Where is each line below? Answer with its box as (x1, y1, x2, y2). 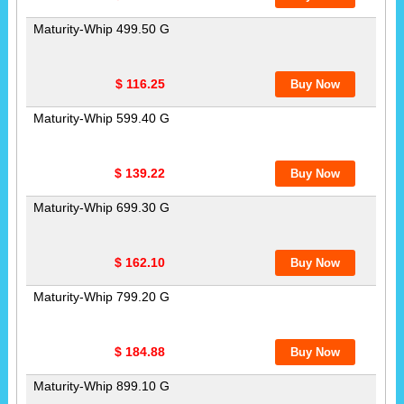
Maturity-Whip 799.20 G (32, 289, 170, 304)
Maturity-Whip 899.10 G (32, 378, 170, 393)
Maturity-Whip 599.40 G (32, 110, 170, 125)
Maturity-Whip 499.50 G (32, 21, 170, 36)
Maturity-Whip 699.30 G (32, 199, 170, 215)
